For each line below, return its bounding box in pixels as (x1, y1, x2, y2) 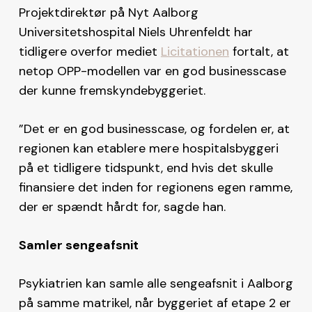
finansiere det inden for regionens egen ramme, (18, 178, 292, 196)
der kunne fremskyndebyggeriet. (18, 81, 205, 99)
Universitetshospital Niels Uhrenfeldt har (18, 23, 253, 40)
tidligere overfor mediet (18, 42, 161, 60)
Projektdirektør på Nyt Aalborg (18, 3, 198, 21)
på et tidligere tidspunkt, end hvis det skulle (18, 159, 273, 176)
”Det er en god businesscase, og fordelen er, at (18, 120, 290, 137)
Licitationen (160, 42, 229, 60)
